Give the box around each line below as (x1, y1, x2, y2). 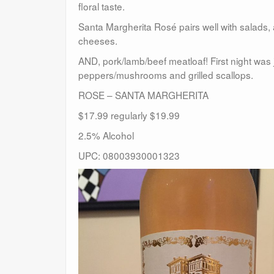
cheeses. (78, 33, 117, 47)
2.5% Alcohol (78, 128, 134, 142)
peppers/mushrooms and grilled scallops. (78, 67, 253, 81)
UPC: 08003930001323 (78, 148, 180, 162)
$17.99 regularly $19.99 (78, 108, 180, 122)
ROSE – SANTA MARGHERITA (78, 87, 209, 102)
